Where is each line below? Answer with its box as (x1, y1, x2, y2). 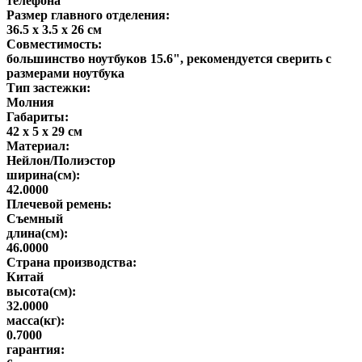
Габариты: (6, 109, 69, 124)
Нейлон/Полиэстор (6, 153, 116, 167)
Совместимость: (6, 36, 102, 51)
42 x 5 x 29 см (6, 124, 82, 138)
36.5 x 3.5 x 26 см (6, 22, 102, 36)
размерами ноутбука (6, 65, 124, 80)
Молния (6, 95, 54, 109)
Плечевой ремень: (6, 196, 112, 211)
